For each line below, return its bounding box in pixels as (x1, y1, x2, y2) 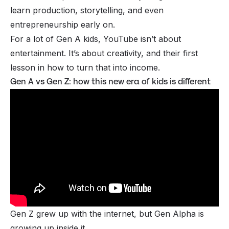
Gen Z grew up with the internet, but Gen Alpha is (10, 208, 204, 219)
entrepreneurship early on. (10, 19, 118, 30)
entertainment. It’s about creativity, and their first (10, 48, 198, 59)
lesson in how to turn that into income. (10, 62, 160, 73)
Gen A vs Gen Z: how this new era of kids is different (10, 76, 211, 88)
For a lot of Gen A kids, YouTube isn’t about (10, 34, 181, 44)
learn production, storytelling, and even (10, 5, 164, 16)
